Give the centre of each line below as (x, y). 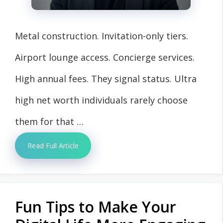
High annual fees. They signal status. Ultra (106, 79)
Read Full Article (53, 146)
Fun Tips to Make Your (96, 207)
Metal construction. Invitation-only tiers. (102, 36)
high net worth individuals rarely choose (101, 100)
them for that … (49, 121)
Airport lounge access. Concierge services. (105, 57)
